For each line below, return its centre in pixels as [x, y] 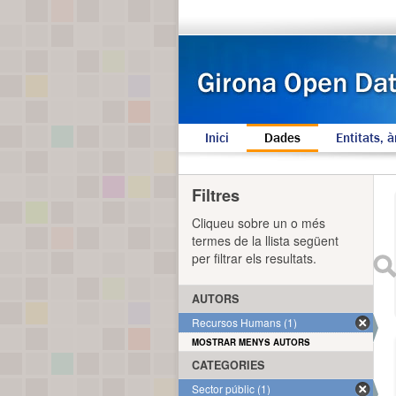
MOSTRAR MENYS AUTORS [251, 342]
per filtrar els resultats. [254, 258]
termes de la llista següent [265, 240]
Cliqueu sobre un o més [259, 223]
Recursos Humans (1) [244, 322]
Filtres [216, 195]
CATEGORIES [228, 365]
